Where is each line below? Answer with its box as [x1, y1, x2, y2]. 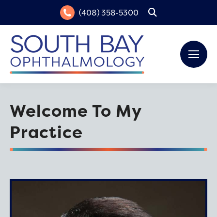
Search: [148, 7, 175, 18]
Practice [10, 121, 83, 143]
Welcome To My [10, 100, 141, 122]
